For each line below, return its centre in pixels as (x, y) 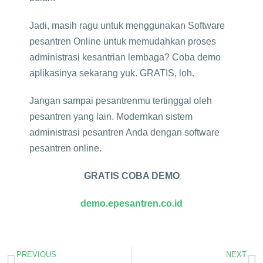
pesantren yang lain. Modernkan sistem (111, 117)
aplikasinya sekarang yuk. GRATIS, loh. (113, 73)
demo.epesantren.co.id (131, 203)
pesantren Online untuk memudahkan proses (123, 41)
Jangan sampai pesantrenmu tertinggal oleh (121, 101)
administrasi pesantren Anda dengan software (124, 132)
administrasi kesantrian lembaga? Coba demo (125, 57)
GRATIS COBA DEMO (131, 176)
